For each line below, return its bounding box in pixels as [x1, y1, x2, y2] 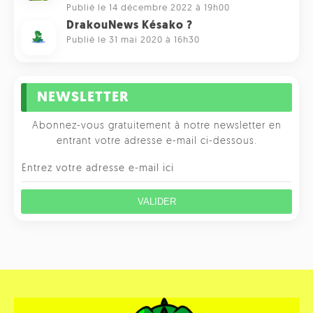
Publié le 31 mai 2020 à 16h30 [66, 36, 200, 45]
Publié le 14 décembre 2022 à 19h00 [66, 3, 230, 13]
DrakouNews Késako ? [66, 20, 193, 32]
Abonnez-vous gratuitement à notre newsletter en [31, 121, 282, 132]
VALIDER [137, 196, 176, 208]
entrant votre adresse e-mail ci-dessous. [56, 136, 257, 147]
